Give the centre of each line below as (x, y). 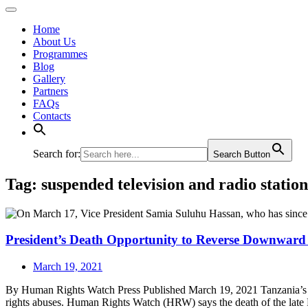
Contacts (52, 115)
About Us (54, 41)
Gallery (49, 78)
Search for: (57, 153)
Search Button (242, 154)
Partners (51, 91)
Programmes (60, 54)
